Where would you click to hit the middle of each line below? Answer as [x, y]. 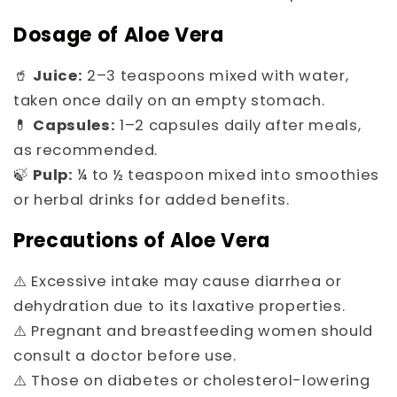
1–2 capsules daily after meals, [238, 125]
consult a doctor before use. [125, 356]
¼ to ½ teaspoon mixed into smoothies [226, 175]
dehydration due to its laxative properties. [179, 307]
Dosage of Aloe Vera [119, 35]
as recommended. [86, 150]
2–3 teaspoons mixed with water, [216, 75]
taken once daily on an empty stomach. [169, 100]
